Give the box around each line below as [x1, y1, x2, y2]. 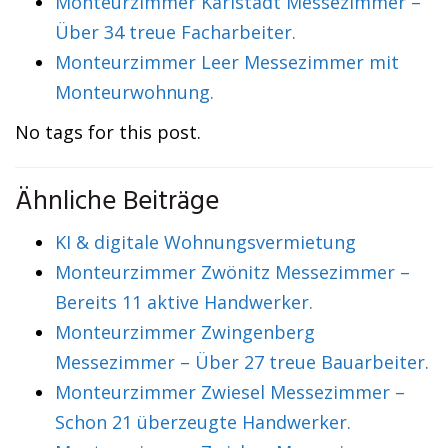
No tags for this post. [15, 120, 201, 144]
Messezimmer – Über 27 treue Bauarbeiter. [55, 350, 429, 374]
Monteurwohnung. [55, 80, 214, 104]
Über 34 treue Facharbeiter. [55, 20, 296, 44]
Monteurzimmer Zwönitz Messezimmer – [55, 260, 410, 284]
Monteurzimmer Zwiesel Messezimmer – [55, 380, 405, 404]
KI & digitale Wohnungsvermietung [55, 230, 356, 254]
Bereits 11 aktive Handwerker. [55, 290, 313, 314]
